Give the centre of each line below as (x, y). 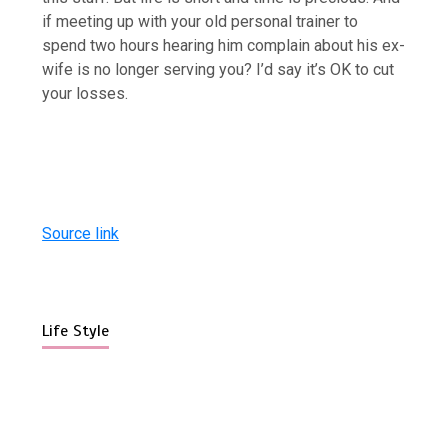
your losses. (85, 93)
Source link (81, 233)
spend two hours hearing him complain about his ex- (224, 45)
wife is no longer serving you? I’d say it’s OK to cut (218, 69)
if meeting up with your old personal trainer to (200, 21)
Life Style (76, 330)
